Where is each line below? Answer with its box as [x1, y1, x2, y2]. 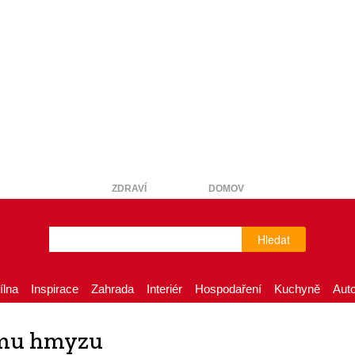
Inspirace [31, 282, 78, 296]
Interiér [147, 282, 182, 296]
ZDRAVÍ [111, 183, 147, 194]
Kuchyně [274, 282, 320, 296]
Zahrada [91, 282, 134, 296]
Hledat [257, 231, 290, 247]
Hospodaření [195, 282, 261, 296]
